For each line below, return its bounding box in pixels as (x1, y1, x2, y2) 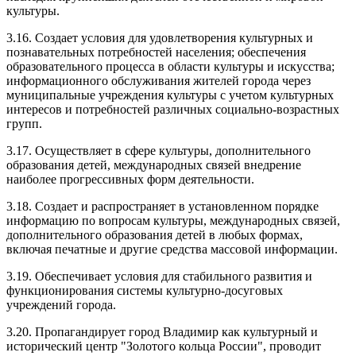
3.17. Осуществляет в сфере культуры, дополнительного (6, 143, 311, 157)
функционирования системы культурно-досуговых (6, 283, 283, 297)
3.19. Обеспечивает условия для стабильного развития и (6, 269, 312, 283)
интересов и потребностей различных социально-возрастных (6, 102, 339, 116)
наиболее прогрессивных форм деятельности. (6, 172, 254, 186)
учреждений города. (6, 297, 116, 311)
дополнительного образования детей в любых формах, (6, 227, 303, 242)
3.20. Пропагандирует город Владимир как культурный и (6, 324, 318, 339)
